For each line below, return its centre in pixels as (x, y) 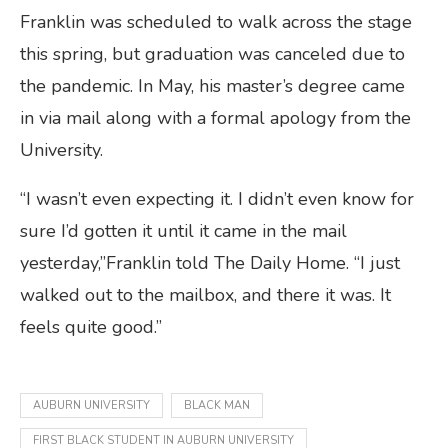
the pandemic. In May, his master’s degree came (212, 85)
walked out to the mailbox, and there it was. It (205, 294)
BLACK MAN (217, 405)
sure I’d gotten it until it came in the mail (183, 230)
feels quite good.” (93, 326)
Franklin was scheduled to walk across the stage (216, 21)
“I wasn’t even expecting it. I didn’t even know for (217, 198)
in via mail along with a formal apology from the (215, 117)
